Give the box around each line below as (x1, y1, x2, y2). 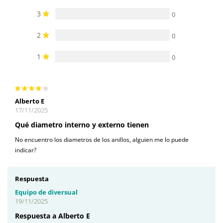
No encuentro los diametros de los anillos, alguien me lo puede (15, 135, 189, 144)
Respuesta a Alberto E (15, 211, 90, 221)
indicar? (15, 145, 36, 154)
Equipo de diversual (15, 187, 78, 197)
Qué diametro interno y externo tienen (15, 119, 149, 129)
